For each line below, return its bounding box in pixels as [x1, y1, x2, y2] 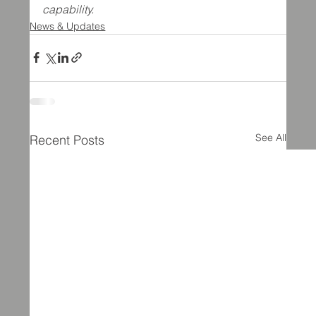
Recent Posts [30, 131, 105, 148]
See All [255, 130, 286, 144]
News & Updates [30, 19, 106, 32]
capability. [42, 1, 95, 16]
